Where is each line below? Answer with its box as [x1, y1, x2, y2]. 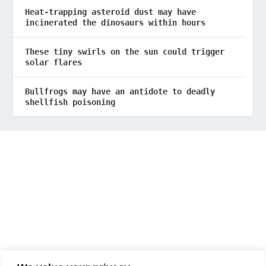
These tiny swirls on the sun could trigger [25, 47, 225, 57]
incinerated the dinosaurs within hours [25, 18, 216, 28]
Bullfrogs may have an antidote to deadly [25, 87, 216, 97]
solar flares [25, 58, 87, 68]
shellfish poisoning [25, 97, 116, 107]
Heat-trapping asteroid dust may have [25, 7, 197, 17]
